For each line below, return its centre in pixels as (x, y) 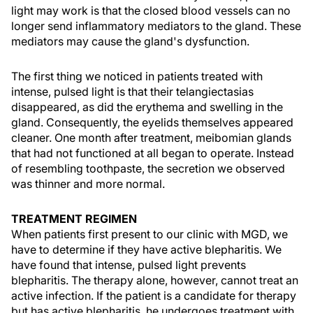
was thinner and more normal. (88, 184)
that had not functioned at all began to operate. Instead (153, 153)
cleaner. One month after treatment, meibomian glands (151, 138)
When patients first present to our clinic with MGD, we (150, 234)
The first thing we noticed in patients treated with (137, 76)
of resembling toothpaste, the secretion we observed (148, 168)
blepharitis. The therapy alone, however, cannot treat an (155, 280)
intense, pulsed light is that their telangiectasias (132, 92)
